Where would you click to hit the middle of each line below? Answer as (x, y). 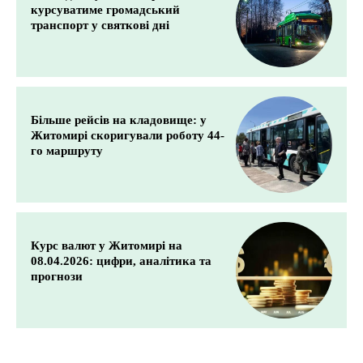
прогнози (57, 277)
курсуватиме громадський (105, 10)
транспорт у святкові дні (100, 26)
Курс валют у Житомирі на (107, 246)
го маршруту (67, 151)
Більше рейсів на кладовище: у (119, 120)
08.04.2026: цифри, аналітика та (121, 261)
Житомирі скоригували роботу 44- (128, 136)
